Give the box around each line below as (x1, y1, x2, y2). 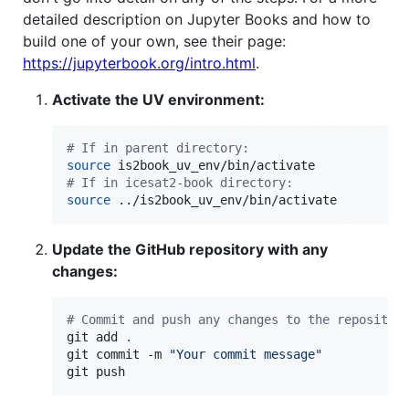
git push (67, 363, 125, 379)
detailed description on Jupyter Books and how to (23, 9, 371, 28)
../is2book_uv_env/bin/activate (110, 192, 337, 207)
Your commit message (176, 346, 315, 362)
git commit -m (67, 346, 169, 362)
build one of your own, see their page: (23, 31, 286, 50)
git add (67, 329, 125, 344)
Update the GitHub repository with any (52, 239, 328, 258)
